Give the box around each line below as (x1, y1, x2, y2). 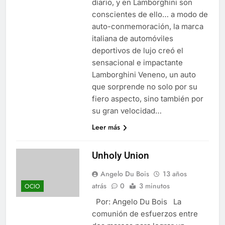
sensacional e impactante (91, 57, 183, 67)
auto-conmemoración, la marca (91, 21, 203, 31)
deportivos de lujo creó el (91, 45, 183, 55)
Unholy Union (91, 149, 149, 161)
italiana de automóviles (91, 33, 173, 43)
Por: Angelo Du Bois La (91, 196, 181, 206)
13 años (162, 168, 187, 179)
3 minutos (139, 180, 170, 191)
